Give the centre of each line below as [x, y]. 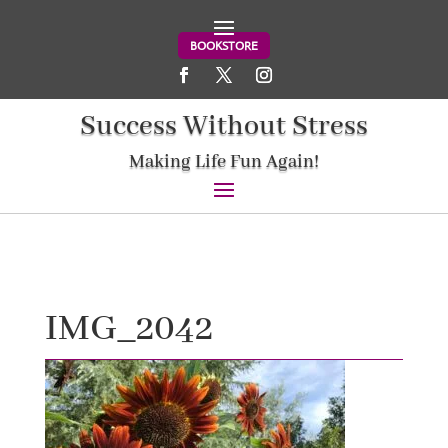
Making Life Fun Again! [224, 162]
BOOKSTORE [224, 45]
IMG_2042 [128, 329]
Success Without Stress [224, 127]
